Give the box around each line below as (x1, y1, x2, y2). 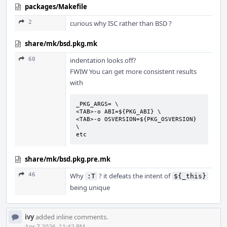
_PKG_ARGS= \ (76, 101, 119, 107)
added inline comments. (34, 212, 108, 221)
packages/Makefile (25, 2, 87, 11)
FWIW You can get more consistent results (70, 67, 197, 76)
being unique (70, 183, 110, 192)
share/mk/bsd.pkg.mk (25, 39, 97, 48)
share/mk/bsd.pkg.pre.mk (25, 155, 110, 164)
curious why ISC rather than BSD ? (70, 19, 172, 28)
